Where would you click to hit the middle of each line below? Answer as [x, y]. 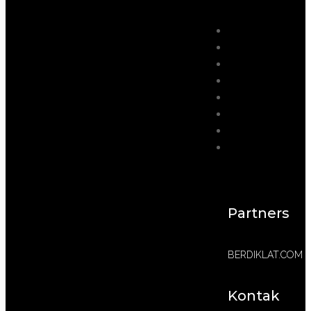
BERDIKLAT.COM [265, 254]
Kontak [253, 295]
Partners [258, 213]
